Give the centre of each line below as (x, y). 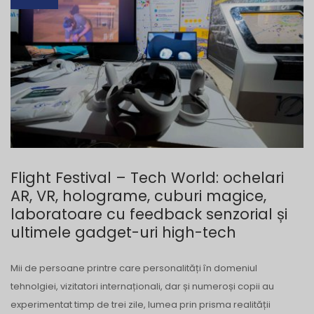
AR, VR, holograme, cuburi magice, (138, 196)
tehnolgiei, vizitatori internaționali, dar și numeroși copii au (142, 287)
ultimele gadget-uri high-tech (123, 233)
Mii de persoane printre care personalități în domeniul (134, 268)
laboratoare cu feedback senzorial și (149, 214)
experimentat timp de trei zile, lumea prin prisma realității (141, 305)
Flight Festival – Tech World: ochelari (147, 178)
